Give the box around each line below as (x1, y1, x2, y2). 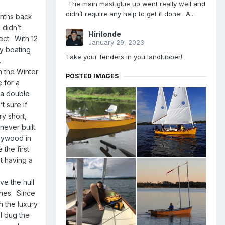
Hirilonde (88, 30, 121, 39)
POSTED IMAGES (66, 72, 119, 80)
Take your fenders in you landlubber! (66, 53, 186, 61)
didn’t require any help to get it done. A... (66, 10, 195, 18)
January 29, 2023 (88, 38, 144, 47)
